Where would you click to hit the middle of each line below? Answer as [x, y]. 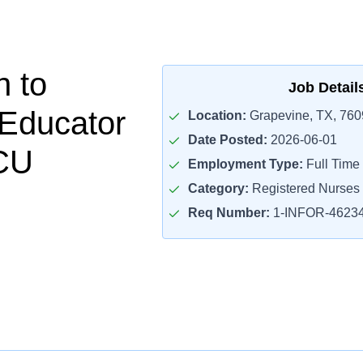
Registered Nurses [304, 188]
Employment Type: [245, 164]
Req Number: [228, 213]
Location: [217, 115]
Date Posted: [227, 140]
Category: [218, 188]
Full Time [331, 164]
